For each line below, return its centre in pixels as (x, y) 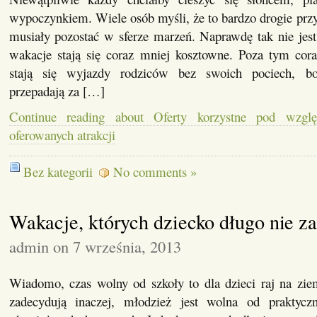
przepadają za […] (57, 91)
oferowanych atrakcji (62, 134)
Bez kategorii (58, 171)
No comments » (155, 171)
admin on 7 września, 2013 (95, 247)
